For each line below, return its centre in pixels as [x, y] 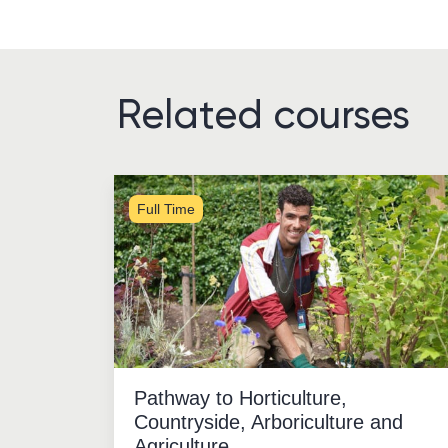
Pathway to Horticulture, [240, 397]
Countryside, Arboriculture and [268, 421]
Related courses [263, 114]
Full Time [166, 209]
